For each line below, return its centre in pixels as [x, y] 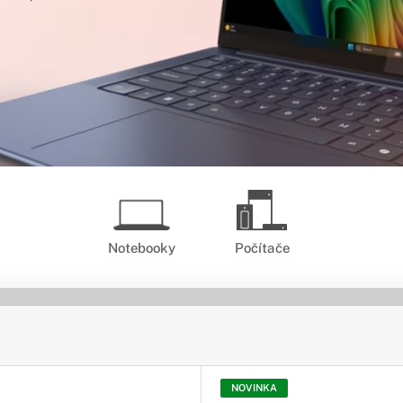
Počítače [262, 248]
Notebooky [141, 248]
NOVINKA [254, 388]
